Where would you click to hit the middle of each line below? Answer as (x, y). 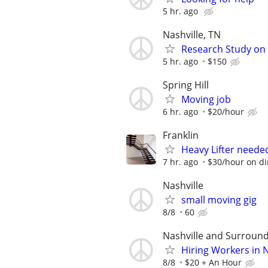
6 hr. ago (180, 111)
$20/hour (226, 111)
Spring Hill (186, 85)
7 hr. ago (180, 162)
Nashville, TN (192, 34)
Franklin (181, 135)
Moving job (206, 99)
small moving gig (219, 200)
